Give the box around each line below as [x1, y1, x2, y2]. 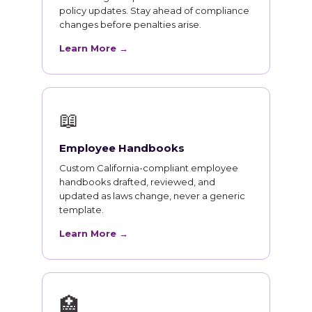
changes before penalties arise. [59, 19, 201, 30]
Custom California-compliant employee [59, 162, 238, 173]
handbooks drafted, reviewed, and [59, 176, 215, 187]
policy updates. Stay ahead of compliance [59, 5, 249, 16]
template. [59, 204, 104, 215]
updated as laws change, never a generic [59, 190, 245, 201]
